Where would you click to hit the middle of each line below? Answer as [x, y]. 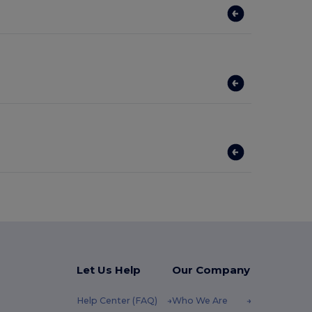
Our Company [211, 270]
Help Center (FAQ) [117, 301]
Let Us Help [108, 270]
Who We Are [200, 301]
